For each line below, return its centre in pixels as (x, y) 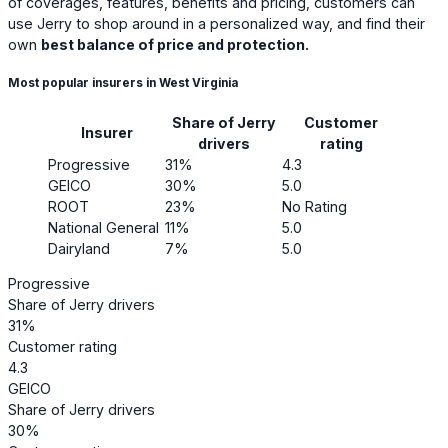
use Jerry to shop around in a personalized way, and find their (216, 24)
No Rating (314, 206)
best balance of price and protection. (175, 45)
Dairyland (79, 248)
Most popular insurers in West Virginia (123, 83)
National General (103, 227)
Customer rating (62, 346)
